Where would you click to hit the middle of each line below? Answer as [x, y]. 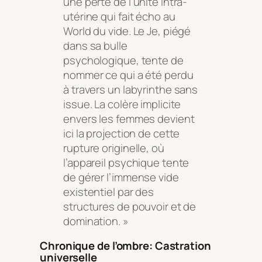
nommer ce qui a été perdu [128, 75]
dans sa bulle [95, 46]
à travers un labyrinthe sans [131, 90]
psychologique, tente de [123, 61]
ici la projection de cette [122, 134]
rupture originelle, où [114, 148]
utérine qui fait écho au [119, 17]
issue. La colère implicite [122, 104]
